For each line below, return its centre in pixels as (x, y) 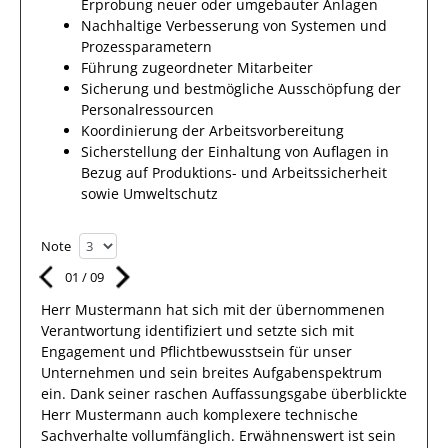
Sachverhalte (84, 435)
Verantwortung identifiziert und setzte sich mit (197, 330)
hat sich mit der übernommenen (273, 309)
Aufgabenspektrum (317, 372)
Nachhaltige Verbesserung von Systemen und (234, 25)
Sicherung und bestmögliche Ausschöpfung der (241, 88)
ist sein (372, 435)
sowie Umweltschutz (149, 193)
